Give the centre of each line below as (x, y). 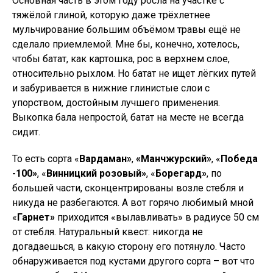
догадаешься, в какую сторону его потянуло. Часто (129, 246)
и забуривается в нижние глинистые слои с (111, 88)
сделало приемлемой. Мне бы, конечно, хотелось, (126, 44)
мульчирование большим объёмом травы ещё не (126, 30)
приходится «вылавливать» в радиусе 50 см (158, 217)
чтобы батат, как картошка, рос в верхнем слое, (121, 59)
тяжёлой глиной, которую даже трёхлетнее (111, 15)
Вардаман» (105, 159)
